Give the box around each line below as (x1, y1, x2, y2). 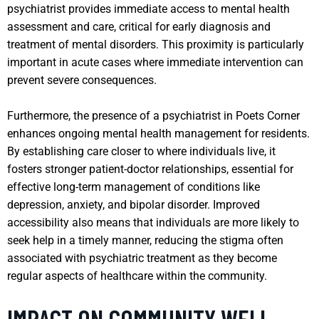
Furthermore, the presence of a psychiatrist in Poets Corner (7, 108, 300, 122)
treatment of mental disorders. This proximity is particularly (7, 37, 304, 51)
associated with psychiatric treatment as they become (7, 251, 277, 265)
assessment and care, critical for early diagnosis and (7, 19, 271, 33)
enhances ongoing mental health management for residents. (7, 126, 310, 140)
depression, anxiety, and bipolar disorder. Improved (7, 197, 260, 211)
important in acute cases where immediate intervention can (7, 55, 303, 69)
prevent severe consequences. (7, 73, 157, 87)
